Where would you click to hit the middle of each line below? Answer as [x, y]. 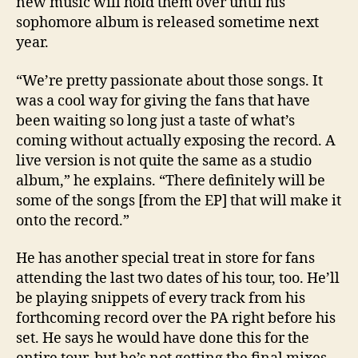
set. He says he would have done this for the [163, 339]
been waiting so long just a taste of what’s [155, 121]
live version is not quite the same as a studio [164, 161]
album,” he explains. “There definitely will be [171, 181]
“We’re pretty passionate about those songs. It [169, 81]
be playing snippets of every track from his [161, 299]
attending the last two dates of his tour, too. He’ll [178, 279]
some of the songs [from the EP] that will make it [179, 201]
